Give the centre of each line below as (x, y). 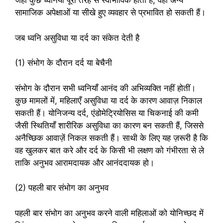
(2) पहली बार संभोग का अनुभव (62, 188)
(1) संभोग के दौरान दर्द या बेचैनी (63, 63)
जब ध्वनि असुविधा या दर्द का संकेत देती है (77, 38)
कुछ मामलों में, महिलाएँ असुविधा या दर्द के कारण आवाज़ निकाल (109, 100)
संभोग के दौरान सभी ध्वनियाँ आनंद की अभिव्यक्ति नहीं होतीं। (105, 88)
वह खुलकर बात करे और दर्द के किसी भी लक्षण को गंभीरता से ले (110, 150)
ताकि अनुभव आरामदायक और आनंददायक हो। (85, 163)
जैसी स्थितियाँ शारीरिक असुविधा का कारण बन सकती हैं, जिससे (109, 125)
